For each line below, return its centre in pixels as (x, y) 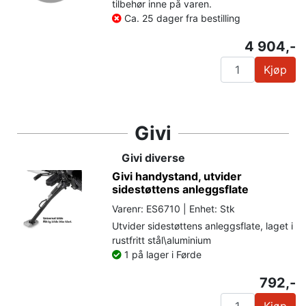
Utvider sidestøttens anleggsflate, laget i (203, 225)
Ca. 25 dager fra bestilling (181, 18)
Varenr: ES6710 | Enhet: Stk (174, 208)
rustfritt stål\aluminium (162, 240)
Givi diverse (153, 157)
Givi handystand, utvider (177, 176)
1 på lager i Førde (162, 254)
